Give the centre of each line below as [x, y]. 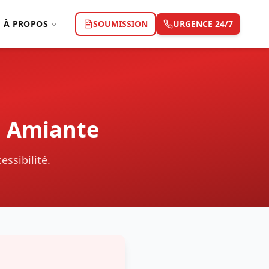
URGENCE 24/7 [203, 24]
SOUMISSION [120, 24]
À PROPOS [26, 24]
